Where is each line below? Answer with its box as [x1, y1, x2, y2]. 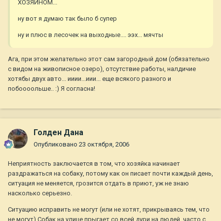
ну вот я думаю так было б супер [18, 15, 117, 23]
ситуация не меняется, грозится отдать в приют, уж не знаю [8, 180, 189, 187]
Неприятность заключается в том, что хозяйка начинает [8, 160, 180, 168]
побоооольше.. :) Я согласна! [8, 85, 95, 93]
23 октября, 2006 [79, 141, 129, 148]
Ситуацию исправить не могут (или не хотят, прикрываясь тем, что [8, 206, 210, 214]
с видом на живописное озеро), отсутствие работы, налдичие [8, 65, 196, 73]
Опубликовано [34, 141, 79, 148]
